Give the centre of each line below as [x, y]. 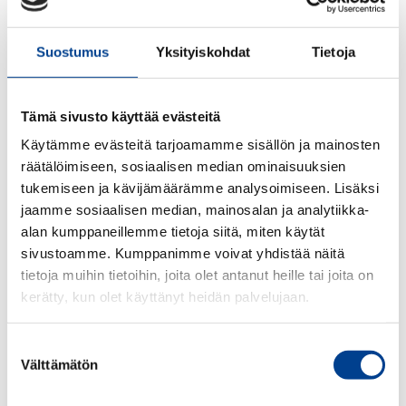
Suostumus [72, 52]
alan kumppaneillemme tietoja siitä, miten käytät [173, 231]
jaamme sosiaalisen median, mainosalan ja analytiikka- [195, 209]
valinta [26, 368]
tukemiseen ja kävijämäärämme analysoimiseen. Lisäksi [200, 188]
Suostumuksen [52, 346]
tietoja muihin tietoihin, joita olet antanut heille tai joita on [197, 275]
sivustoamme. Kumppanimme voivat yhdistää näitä [183, 253]
